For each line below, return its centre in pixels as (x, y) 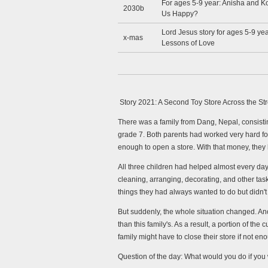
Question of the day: (151, 257)
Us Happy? (180, 14)
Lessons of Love (188, 43)
